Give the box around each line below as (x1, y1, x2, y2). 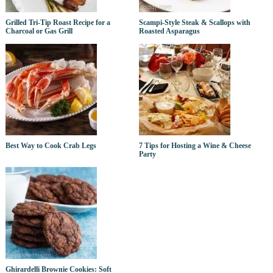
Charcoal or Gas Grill (5, 27, 73, 36)
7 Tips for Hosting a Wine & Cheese (139, 141, 252, 151)
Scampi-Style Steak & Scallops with (139, 18, 251, 27)
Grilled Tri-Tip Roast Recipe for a (5, 18, 110, 27)
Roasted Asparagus (139, 27, 200, 36)
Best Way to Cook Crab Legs (5, 141, 96, 151)
